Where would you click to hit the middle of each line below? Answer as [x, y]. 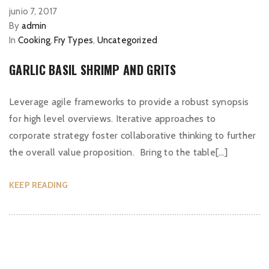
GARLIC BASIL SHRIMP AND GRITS [93, 70]
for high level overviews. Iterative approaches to [113, 119]
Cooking [34, 40]
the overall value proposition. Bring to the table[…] [118, 152]
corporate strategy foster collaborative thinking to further [133, 135]
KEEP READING [39, 185]
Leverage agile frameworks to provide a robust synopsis [129, 102]
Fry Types [74, 40]
